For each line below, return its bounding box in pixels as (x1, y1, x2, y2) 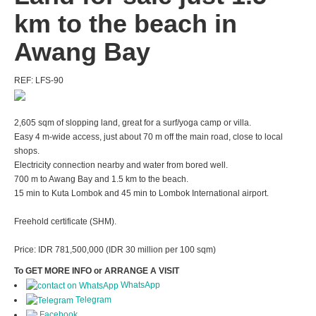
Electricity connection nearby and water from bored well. (14, 160, 228, 171)
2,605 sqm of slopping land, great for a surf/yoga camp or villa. (14, 118, 251, 128)
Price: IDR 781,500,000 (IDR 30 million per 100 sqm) (14, 245, 216, 255)
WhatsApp (119, 280, 160, 291)
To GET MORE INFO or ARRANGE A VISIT (14, 266, 179, 276)
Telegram (73, 295, 111, 305)
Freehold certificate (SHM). (14, 217, 116, 227)
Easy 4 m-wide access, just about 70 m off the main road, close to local (14, 132, 283, 142)
